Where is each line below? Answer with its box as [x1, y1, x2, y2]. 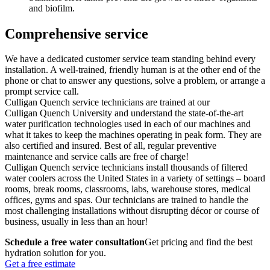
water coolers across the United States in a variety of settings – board [5, 173, 265, 184]
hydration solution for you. [5, 248, 106, 259]
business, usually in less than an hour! [5, 216, 148, 227]
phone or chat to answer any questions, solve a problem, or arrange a [5, 75, 265, 86]
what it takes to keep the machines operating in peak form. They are [5, 130, 262, 140]
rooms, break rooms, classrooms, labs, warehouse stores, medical [5, 184, 251, 195]
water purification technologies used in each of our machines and [5, 119, 251, 130]
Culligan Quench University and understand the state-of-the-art [5, 108, 243, 119]
